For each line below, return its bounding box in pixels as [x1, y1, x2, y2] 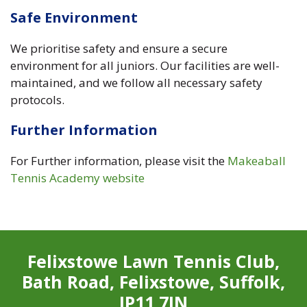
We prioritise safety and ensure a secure [10, 40, 228, 56]
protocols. [10, 91, 64, 108]
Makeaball [228, 152, 286, 169]
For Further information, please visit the [10, 152, 228, 169]
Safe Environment [10, 8, 138, 27]
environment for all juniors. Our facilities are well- [10, 57, 280, 73]
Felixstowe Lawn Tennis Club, [27, 249, 280, 273]
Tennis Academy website [10, 169, 145, 186]
